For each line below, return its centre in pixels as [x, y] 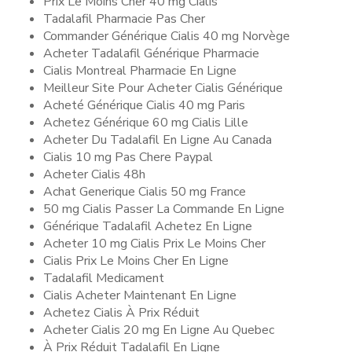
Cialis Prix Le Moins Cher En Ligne [136, 261]
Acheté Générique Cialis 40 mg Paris [144, 105]
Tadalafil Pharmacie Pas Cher [124, 19]
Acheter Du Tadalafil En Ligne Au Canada [158, 140]
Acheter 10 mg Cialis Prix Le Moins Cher [154, 244]
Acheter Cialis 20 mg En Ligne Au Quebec [159, 330]
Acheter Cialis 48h [94, 174]
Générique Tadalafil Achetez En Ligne [148, 226]
